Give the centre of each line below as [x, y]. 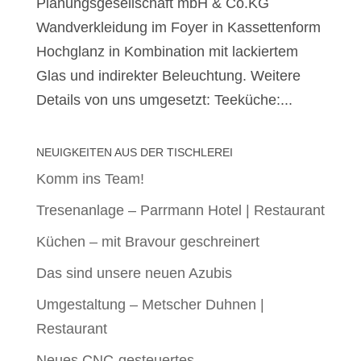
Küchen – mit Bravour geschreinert [147, 242]
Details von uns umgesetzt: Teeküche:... [164, 100]
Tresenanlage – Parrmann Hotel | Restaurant [180, 211]
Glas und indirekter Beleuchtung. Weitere [168, 76]
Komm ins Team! [90, 179]
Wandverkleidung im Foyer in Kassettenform [178, 28]
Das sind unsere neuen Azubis [134, 274]
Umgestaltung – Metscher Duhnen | [150, 305]
